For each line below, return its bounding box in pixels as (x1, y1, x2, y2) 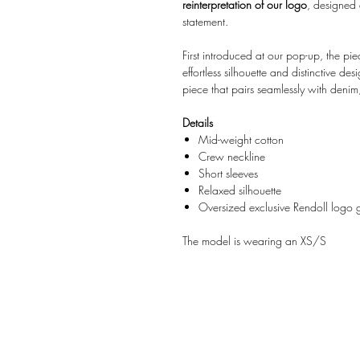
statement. (182, 14, 228, 30)
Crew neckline (198, 149, 265, 165)
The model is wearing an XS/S (182, 233, 326, 249)
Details (182, 115, 213, 131)
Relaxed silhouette (198, 182, 281, 198)
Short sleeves (198, 166, 258, 182)
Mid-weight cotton (198, 132, 284, 148)
